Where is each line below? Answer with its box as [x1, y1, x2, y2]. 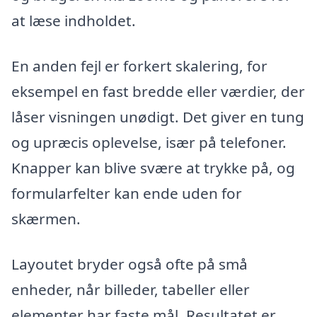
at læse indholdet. [11, 11, 136, 31]
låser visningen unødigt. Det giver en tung [11, 106, 304, 127]
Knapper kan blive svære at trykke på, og [11, 157, 295, 178]
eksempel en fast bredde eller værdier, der [11, 81, 305, 101]
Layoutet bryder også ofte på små [11, 253, 248, 274]
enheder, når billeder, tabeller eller [11, 279, 250, 299]
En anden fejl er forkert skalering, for [11, 55, 267, 76]
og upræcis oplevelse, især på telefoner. [11, 132, 287, 152]
